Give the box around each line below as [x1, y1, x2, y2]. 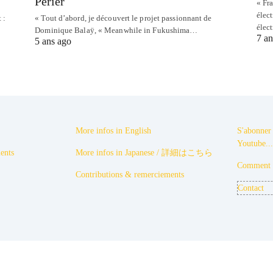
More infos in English [76, 126, 151, 136]
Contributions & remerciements [76, 170, 184, 180]
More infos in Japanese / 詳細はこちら [76, 148, 213, 158]
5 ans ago [35, 36, 72, 47]
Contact [238, 183, 264, 193]
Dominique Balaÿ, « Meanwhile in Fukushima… [35, 26, 198, 35]
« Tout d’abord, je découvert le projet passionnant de [35, 13, 212, 23]
